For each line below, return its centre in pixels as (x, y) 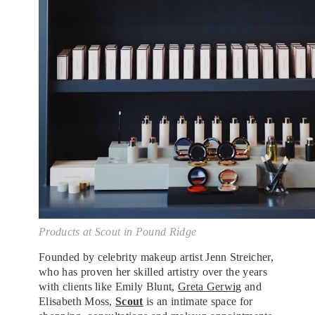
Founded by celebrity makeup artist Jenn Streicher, (156, 257)
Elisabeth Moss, (77, 301)
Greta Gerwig (210, 286)
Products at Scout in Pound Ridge (118, 231)
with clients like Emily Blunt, (108, 286)
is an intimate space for (198, 301)
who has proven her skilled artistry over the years (153, 271)
